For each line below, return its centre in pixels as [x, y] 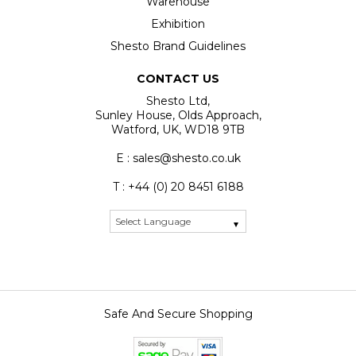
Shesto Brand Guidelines [178, 46]
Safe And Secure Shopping [178, 314]
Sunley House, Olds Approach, [178, 116]
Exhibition [178, 24]
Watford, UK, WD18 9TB [178, 130]
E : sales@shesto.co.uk [178, 159]
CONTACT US [178, 79]
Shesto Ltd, [178, 101]
